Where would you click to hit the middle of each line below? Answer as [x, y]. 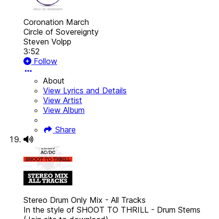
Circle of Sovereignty [61, 32]
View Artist [63, 100]
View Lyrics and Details [85, 91]
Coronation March [56, 22]
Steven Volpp [47, 42]
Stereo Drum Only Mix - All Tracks [85, 200]
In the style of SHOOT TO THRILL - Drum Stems [112, 210]
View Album [64, 110]
